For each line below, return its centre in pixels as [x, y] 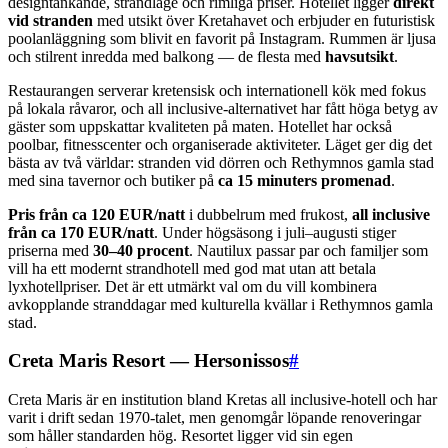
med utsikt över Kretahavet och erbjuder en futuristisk [264, 20]
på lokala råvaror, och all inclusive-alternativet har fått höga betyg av [223, 108]
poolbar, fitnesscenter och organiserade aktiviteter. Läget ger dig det [220, 144]
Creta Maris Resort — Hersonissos [148, 361]
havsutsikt [359, 56]
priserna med [50, 250]
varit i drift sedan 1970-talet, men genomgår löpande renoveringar [214, 418]
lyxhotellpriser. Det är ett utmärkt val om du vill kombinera [192, 286]
